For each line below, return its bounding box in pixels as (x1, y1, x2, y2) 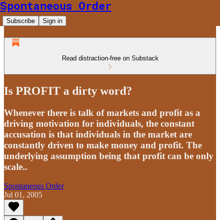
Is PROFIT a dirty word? (4, 84, 132, 97)
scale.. (4, 161, 27, 172)
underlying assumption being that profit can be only (4, 150, 214, 161)
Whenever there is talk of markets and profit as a (4, 107, 200, 118)
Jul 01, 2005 (4, 190, 42, 199)
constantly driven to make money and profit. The (4, 139, 202, 150)
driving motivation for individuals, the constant (4, 118, 194, 129)
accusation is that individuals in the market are (4, 129, 192, 139)
